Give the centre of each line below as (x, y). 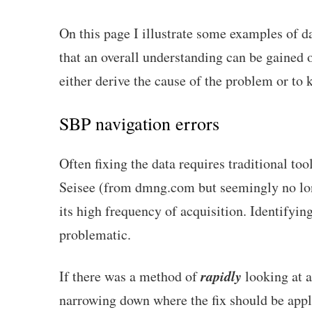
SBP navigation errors (139, 123)
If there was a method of (130, 276)
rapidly (223, 275)
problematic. (95, 234)
